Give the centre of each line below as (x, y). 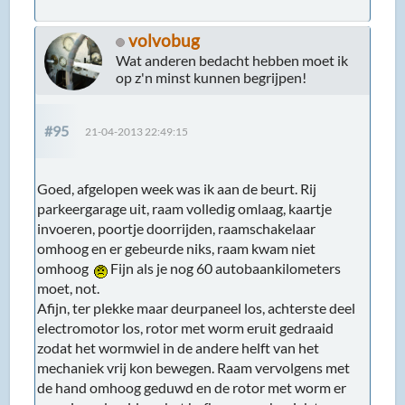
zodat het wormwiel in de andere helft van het (179, 347)
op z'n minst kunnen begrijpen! (212, 77)
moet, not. (69, 287)
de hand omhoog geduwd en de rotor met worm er (192, 387)
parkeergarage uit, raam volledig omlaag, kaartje (185, 208)
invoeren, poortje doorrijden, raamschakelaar (177, 228)
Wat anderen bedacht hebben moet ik (232, 60)
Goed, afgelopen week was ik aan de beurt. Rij (177, 188)
